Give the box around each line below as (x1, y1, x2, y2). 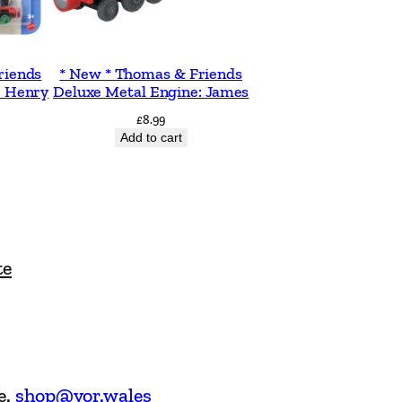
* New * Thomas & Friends (59, 64, 242, 84)
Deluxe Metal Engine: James (52, 82, 249, 102)
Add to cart (119, 130, 182, 145)
